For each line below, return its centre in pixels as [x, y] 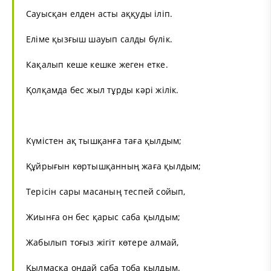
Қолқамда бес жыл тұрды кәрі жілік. [103, 90]
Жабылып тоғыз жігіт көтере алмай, [103, 242]
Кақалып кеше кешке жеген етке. [97, 64]
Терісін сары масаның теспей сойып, [106, 191]
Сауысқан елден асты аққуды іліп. [100, 13]
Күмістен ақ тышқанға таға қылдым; [104, 140]
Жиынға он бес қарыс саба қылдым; [103, 217]
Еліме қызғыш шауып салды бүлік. [99, 39]
